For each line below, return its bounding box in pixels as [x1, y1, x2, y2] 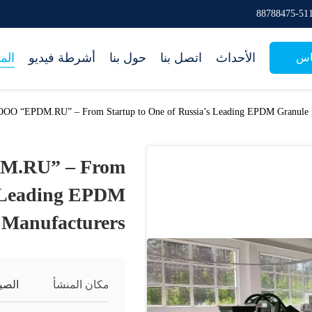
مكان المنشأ [53, 279, 109, 290]
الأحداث [216, 51, 256, 65]
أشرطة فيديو [29, 51, 95, 65]
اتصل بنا [160, 51, 202, 65]
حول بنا [109, 51, 146, 65]
